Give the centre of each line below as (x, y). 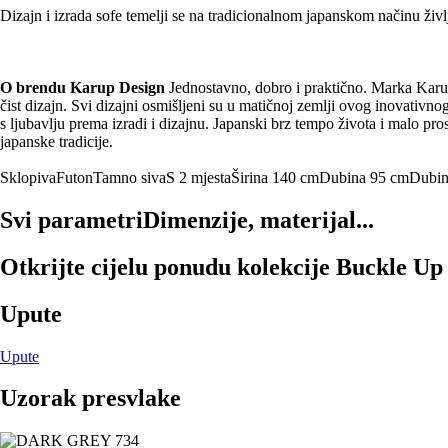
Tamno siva (129, 177)
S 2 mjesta (198, 177)
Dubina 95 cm (364, 177)
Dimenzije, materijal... (258, 219)
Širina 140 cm (275, 177)
